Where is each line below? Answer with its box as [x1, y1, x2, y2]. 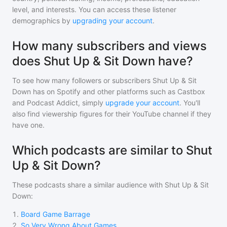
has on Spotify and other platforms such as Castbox [31, 87, 205, 96]
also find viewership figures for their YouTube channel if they [12, 109, 211, 118]
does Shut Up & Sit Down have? [12, 54, 193, 68]
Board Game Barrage [21, 210, 90, 218]
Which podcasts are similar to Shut [12, 143, 212, 158]
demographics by [12, 16, 70, 25]
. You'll [179, 98, 200, 107]
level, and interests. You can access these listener [12, 5, 176, 14]
